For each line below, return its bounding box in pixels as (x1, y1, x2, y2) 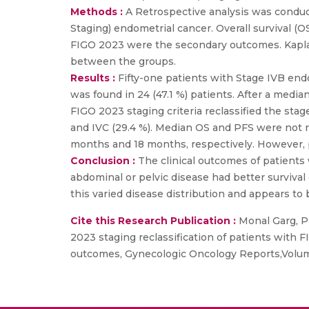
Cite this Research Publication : (70, 215, 236, 227)
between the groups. (70, 55, 176, 68)
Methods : (70, 6, 126, 18)
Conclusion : (70, 154, 138, 167)
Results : (70, 72, 118, 84)
